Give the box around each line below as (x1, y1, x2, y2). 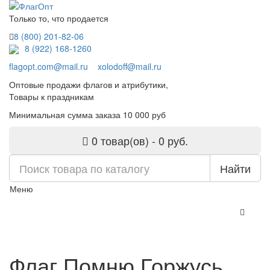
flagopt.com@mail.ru (9, 60, 88, 73)
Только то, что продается (9, 12, 108, 24)
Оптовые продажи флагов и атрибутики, (9, 78, 168, 91)
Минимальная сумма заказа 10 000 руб (9, 108, 166, 121)
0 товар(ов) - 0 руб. (92, 133, 188, 149)
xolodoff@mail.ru (98, 60, 162, 73)
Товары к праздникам (9, 90, 94, 103)
